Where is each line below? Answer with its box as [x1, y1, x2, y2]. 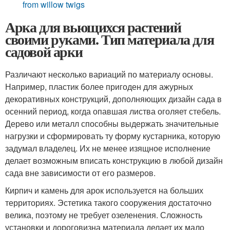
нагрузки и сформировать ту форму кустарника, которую [5, 130, 220, 142]
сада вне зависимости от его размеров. [5, 167, 156, 179]
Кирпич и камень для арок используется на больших [5, 184, 203, 196]
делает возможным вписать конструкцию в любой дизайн [5, 155, 223, 166]
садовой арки [5, 41, 83, 62]
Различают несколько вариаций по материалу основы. [5, 68, 213, 80]
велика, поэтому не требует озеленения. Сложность [5, 209, 202, 221]
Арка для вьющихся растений [5, 16, 181, 37]
